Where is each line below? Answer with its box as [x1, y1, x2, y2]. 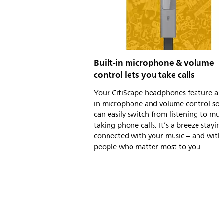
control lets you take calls [94, 67, 195, 82]
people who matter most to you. [94, 140, 202, 153]
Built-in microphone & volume [94, 55, 215, 70]
